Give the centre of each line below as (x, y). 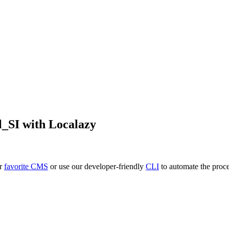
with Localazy (58, 124)
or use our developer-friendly (97, 167)
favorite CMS (26, 167)
